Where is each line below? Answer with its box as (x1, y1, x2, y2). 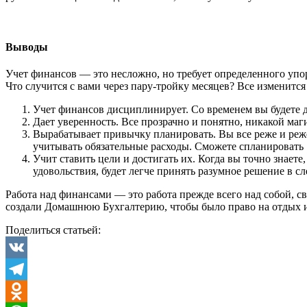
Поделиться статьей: (5, 223, 101, 236)
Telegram (5, 284, 46, 297)
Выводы (5, 40, 48, 53)
